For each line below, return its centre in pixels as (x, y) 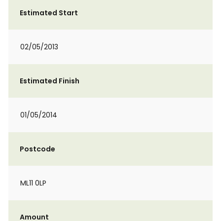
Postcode (37, 149)
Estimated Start (49, 13)
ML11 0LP (33, 183)
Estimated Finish (50, 81)
